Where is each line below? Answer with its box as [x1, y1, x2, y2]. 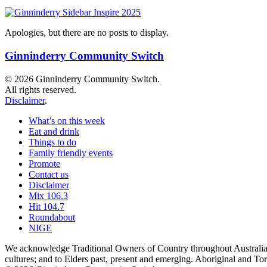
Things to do [29, 136, 76, 147]
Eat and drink [29, 126, 79, 136]
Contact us [29, 169, 69, 179]
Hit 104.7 [29, 201, 64, 212]
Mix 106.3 [29, 190, 68, 201]
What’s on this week [29, 115, 105, 126]
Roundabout [29, 212, 75, 222]
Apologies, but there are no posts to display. [5, 27, 169, 38]
